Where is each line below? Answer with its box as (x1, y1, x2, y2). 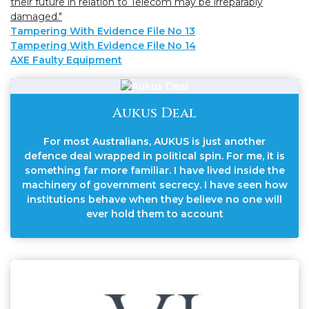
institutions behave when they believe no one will (27, 192, 282, 206)
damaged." (10, 10, 62, 23)
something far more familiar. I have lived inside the (24, 163, 285, 177)
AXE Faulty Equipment (10, 54, 122, 67)
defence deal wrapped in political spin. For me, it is (24, 149, 285, 162)
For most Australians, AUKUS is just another (43, 134, 266, 148)
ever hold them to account (86, 207, 223, 220)
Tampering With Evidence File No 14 (10, 39, 196, 52)
